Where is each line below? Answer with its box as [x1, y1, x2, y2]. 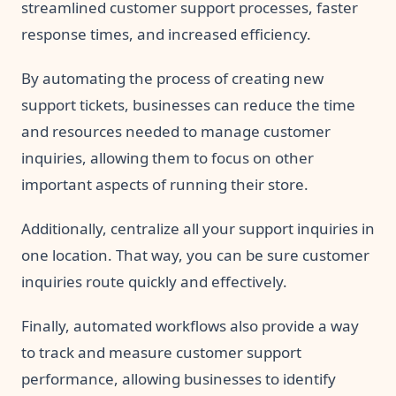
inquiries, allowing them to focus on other [21, 147, 314, 168]
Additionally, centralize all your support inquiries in [21, 217, 375, 239]
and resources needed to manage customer [21, 120, 331, 141]
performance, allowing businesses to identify [21, 368, 336, 389]
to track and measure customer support [21, 341, 301, 362]
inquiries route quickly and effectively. [21, 270, 287, 292]
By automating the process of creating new [21, 67, 324, 88]
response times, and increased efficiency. [21, 23, 311, 44]
